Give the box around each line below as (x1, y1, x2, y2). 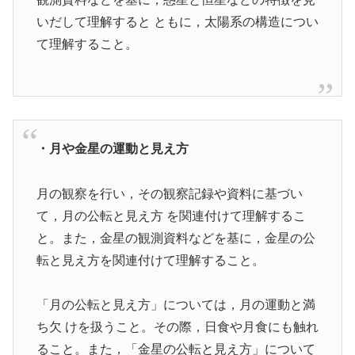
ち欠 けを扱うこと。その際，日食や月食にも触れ (36, 320, 319, 334)
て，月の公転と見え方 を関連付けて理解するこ (36, 208, 306, 223)
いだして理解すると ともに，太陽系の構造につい (36, 14, 319, 29)
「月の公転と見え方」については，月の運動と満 (36, 298, 315, 312)
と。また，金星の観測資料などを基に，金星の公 (36, 231, 315, 245)
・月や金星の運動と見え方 (36, 141, 189, 155)
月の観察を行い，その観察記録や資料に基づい (36, 186, 303, 200)
